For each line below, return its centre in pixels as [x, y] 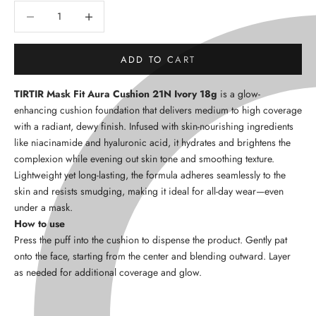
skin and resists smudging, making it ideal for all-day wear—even [149, 191]
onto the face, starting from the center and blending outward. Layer [152, 256]
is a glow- [239, 93]
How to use [39, 223]
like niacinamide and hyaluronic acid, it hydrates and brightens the [152, 142]
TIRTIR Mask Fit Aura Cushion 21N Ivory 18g [116, 93]
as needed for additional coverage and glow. [108, 272]
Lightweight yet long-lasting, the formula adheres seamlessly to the [150, 175]
